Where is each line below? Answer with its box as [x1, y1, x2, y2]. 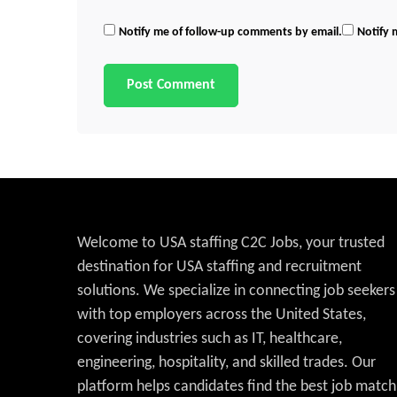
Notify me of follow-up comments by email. [119, 26, 342, 39]
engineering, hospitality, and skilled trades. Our [77, 354, 376, 371]
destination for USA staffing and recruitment [77, 259, 362, 276]
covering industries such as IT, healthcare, [77, 331, 342, 347]
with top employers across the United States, [77, 307, 366, 323]
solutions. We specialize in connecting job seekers [77, 283, 395, 300]
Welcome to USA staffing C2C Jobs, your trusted [77, 235, 385, 252]
